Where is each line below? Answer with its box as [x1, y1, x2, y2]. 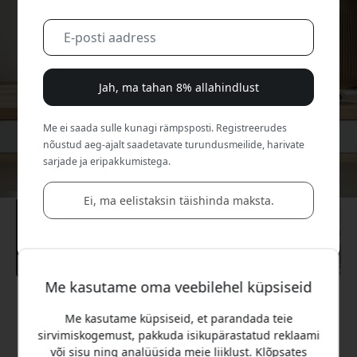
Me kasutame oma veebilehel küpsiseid [45, 277, 312, 297]
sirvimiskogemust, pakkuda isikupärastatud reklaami [37, 328, 320, 343]
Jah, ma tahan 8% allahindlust [98, 79, 259, 95]
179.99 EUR [104, 313, 253, 351]
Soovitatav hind [131, 297, 226, 316]
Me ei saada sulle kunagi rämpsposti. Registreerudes [43, 120, 288, 135]
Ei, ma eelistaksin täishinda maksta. [83, 192, 274, 208]
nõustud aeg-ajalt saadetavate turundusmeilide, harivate [43, 137, 305, 151]
